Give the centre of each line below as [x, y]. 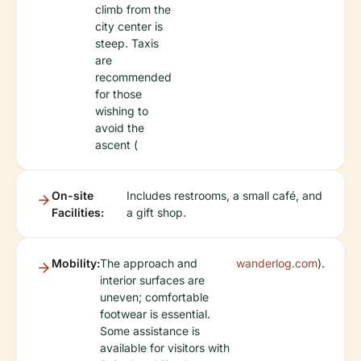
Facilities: [78, 212]
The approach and [149, 263]
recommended [133, 77]
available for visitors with [165, 347]
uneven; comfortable [154, 297]
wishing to [122, 110]
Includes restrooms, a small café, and [224, 195]
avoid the [120, 127]
